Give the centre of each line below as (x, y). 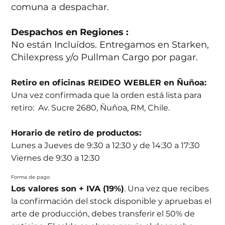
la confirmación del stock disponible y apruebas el (111, 201)
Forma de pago (31, 177)
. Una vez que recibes (167, 188)
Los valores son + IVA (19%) (68, 188)
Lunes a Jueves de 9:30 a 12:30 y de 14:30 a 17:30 (106, 146)
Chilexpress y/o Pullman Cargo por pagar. (105, 58)
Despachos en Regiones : (70, 32)
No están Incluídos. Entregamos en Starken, (110, 45)
